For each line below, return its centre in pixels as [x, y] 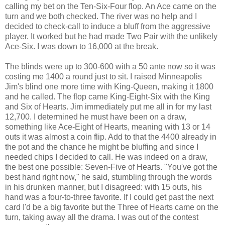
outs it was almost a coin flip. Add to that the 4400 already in [111, 137]
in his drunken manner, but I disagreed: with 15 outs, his [103, 187]
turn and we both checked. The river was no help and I [101, 16]
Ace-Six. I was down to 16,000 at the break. [82, 46]
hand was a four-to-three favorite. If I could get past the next [109, 197]
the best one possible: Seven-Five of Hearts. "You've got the [111, 167]
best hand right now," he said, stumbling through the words [108, 177]
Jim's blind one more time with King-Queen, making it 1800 [109, 87]
